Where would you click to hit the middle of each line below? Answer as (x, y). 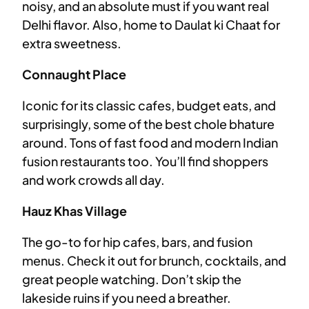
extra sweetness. (72, 43)
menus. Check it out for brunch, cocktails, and (154, 261)
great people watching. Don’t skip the (132, 279)
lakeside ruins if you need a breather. (127, 298)
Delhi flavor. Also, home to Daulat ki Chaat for (151, 25)
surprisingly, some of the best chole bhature (148, 124)
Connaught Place (74, 74)
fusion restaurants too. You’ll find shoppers (145, 161)
